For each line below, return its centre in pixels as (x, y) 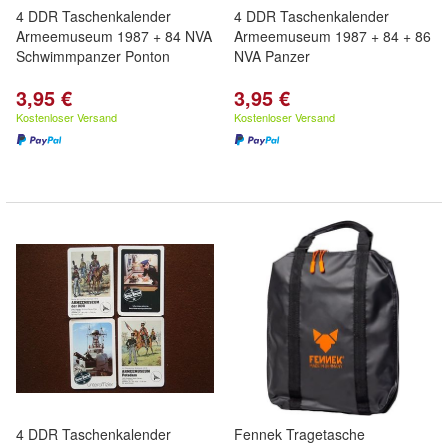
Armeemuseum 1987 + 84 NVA (114, 36)
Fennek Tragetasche (299, 434)
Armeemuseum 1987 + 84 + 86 (332, 36)
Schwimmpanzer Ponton (93, 56)
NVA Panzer (272, 56)
